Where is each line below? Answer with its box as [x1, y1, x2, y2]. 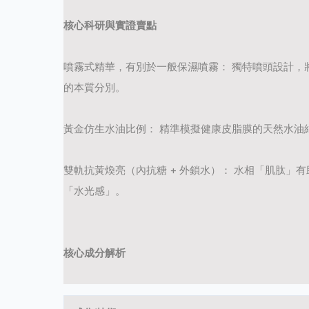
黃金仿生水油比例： [63, 121, 157, 135]
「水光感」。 [63, 183, 126, 197]
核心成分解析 [63, 246, 126, 259]
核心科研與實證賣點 [63, 18, 157, 32]
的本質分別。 [63, 80, 126, 94]
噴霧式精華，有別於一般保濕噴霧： [63, 59, 229, 73]
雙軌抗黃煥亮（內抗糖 [63, 163, 167, 177]
